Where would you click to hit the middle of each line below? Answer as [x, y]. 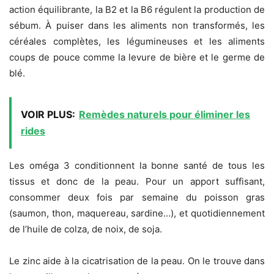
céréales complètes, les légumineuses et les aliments [137, 42]
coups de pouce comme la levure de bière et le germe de [137, 57]
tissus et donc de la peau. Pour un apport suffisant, [137, 182]
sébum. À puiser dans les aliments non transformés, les [137, 26]
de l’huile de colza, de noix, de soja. [86, 229]
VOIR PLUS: [48, 115]
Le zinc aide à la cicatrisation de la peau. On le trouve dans [137, 261]
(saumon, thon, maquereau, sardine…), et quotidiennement [137, 213]
